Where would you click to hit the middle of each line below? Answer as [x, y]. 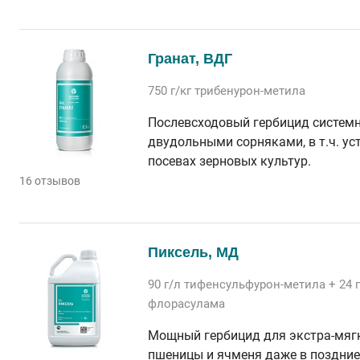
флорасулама [186, 304]
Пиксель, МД [193, 252]
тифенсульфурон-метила [255, 284]
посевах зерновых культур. [229, 161]
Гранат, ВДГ [190, 59]
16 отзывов [50, 181]
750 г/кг [171, 91]
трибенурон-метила [250, 91]
